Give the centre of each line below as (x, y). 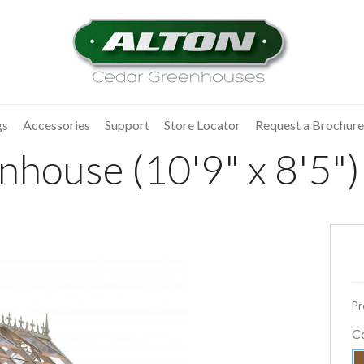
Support (127, 125)
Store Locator (202, 125)
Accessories (56, 125)
